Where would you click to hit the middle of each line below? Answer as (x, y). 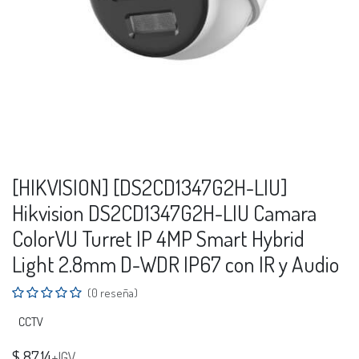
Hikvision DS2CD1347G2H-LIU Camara (164, 212)
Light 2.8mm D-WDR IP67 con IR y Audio (175, 263)
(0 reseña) (113, 292)
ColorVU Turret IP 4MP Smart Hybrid (158, 238)
